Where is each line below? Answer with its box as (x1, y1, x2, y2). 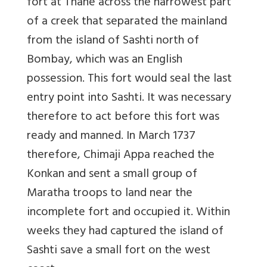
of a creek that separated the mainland (27, 11, 227, 33)
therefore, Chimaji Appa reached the (27, 144, 215, 167)
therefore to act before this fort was (27, 106, 219, 129)
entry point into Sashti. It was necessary (27, 87, 231, 110)
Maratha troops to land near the (27, 182, 193, 205)
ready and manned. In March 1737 (27, 125, 195, 148)
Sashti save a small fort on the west (27, 240, 210, 262)
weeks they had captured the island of (27, 221, 223, 243)
